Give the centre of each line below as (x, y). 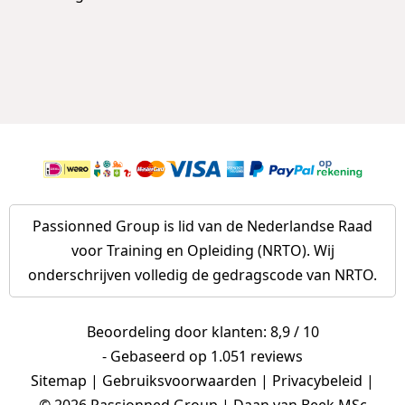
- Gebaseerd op (156, 357)
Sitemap (59, 381)
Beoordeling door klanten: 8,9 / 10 (202, 332)
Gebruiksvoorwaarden (179, 381)
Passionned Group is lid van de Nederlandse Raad (202, 226)
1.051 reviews (257, 357)
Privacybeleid (317, 381)
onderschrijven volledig (110, 275)
